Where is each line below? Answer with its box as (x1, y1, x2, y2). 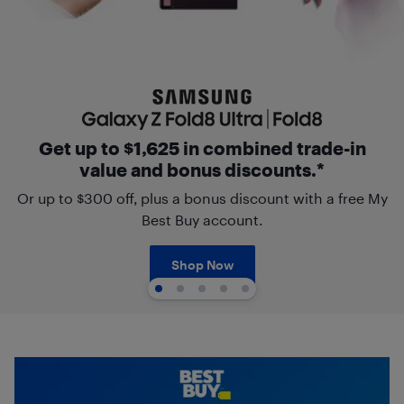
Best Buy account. (142, 211, 262, 228)
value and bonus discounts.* (79, 159, 325, 180)
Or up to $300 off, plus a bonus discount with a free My (16, 189, 388, 207)
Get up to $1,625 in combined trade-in (38, 137, 366, 159)
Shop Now (170, 257, 234, 272)
